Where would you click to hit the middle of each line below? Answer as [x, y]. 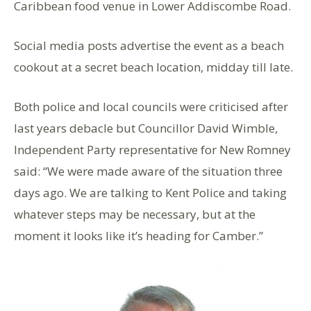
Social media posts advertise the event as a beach [149, 45]
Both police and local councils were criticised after [151, 106]
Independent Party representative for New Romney [152, 149]
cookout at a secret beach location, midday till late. [153, 67]
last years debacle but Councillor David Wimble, [146, 128]
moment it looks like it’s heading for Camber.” [138, 235]
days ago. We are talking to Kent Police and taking [150, 192]
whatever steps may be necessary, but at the [135, 214]
